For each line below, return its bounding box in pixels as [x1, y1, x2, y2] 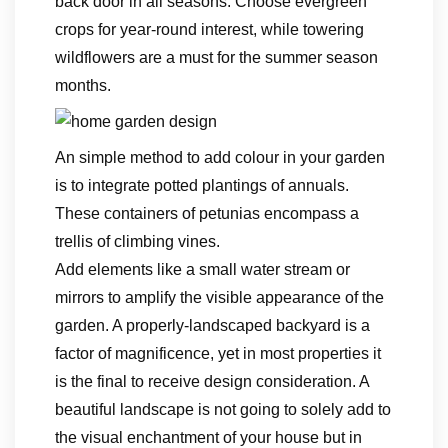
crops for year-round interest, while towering [55, 21, 364, 38]
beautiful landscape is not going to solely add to [55, 401, 391, 418]
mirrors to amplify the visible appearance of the [55, 289, 384, 306]
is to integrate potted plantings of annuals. [55, 177, 349, 194]
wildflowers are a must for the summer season [55, 49, 378, 66]
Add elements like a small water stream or [55, 261, 350, 278]
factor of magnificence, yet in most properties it [55, 345, 381, 362]
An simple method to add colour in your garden [55, 149, 385, 166]
